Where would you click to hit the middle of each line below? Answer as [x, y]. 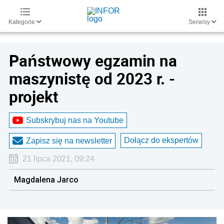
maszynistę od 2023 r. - [92, 78]
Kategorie [22, 22]
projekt [34, 96]
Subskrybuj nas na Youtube [75, 120]
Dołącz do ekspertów [161, 140]
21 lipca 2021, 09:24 [58, 159]
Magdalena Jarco [46, 179]
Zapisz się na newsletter [69, 140]
